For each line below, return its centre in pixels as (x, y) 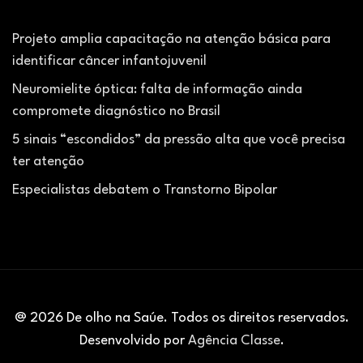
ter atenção (48, 161)
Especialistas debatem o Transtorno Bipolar (145, 190)
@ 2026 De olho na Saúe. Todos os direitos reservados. (181, 318)
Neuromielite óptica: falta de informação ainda (157, 89)
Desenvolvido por (133, 340)
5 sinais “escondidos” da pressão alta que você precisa (179, 139)
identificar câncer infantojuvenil (109, 61)
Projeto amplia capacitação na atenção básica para (171, 39)
